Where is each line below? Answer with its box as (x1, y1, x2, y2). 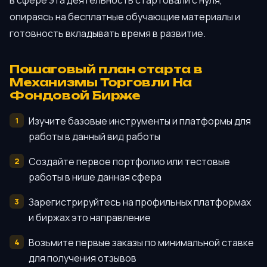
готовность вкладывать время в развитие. (10, 26, 206, 40)
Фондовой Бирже (10, 88, 141, 103)
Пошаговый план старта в (10, 61, 203, 76)
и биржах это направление (29, 211, 151, 225)
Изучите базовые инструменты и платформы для (29, 114, 251, 128)
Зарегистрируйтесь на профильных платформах (29, 195, 251, 209)
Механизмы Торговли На (10, 74, 192, 89)
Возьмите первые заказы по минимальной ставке (29, 236, 254, 250)
